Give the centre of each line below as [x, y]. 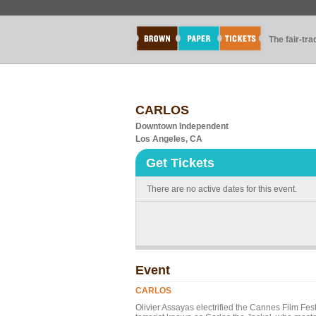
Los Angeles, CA [169, 139]
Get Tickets [180, 163]
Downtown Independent [182, 126]
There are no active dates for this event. [222, 189]
